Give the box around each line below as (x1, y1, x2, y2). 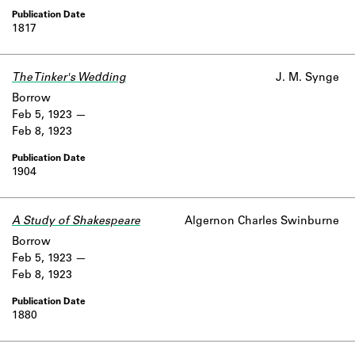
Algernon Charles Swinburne (185, 216, 339, 227)
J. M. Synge (276, 73, 339, 84)
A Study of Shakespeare (12, 216, 140, 227)
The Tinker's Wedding (12, 73, 126, 84)
